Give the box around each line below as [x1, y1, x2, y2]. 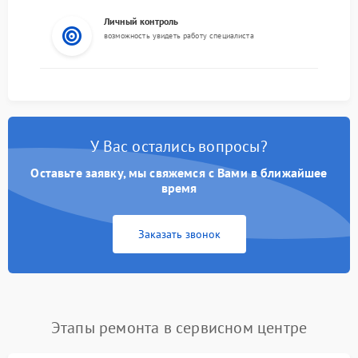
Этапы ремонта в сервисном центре [50, 316, 308, 338]
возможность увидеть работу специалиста [104, 30, 254, 41]
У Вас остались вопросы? [90, 135, 268, 157]
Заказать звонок [137, 226, 221, 241]
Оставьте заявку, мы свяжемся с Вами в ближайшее [30, 164, 328, 181]
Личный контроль [104, 14, 179, 27]
